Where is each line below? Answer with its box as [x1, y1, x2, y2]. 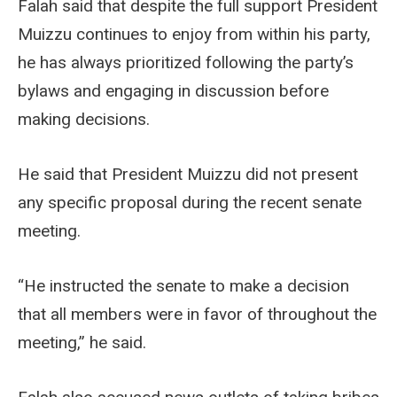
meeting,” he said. [18, 331, 146, 353]
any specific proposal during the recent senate [18, 191, 362, 213]
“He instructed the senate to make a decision [18, 275, 349, 296]
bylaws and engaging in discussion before [18, 80, 329, 101]
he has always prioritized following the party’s [18, 51, 354, 73]
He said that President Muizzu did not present [18, 163, 358, 184]
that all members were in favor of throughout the [18, 303, 377, 324]
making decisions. [18, 108, 150, 129]
